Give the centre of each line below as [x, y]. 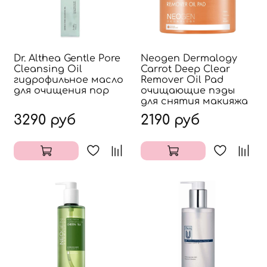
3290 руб [45, 120]
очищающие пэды [188, 90]
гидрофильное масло [69, 80]
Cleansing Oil [48, 69]
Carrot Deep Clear [185, 69]
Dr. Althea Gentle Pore [67, 58]
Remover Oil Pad [182, 80]
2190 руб [170, 120]
